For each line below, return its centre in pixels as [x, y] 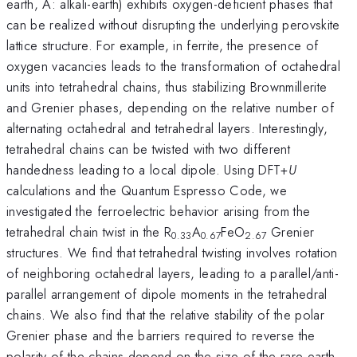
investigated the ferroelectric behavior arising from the [159, 211]
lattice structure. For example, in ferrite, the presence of [163, 45]
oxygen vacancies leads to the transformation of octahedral [173, 66]
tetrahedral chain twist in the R [89, 231]
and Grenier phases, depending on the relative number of [171, 107]
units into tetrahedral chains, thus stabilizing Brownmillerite [167, 86]
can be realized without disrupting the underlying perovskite [173, 24]
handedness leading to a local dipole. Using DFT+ [147, 169]
